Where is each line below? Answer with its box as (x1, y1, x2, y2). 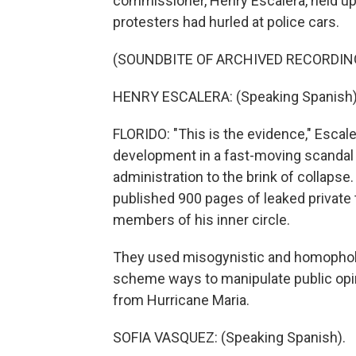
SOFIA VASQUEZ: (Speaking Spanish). (113, 329, 346, 346)
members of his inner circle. (113, 211, 290, 228)
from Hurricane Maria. (113, 292, 250, 308)
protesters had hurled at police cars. (113, 14, 339, 30)
